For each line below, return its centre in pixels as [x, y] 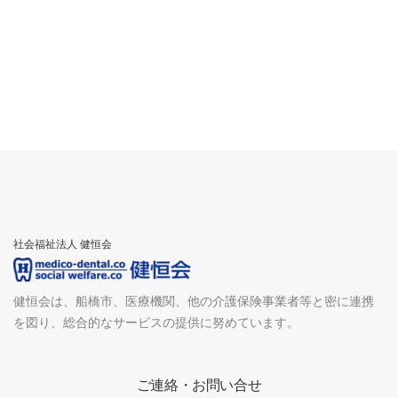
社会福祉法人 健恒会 [63, 244]
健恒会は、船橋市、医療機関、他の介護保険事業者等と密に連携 [194, 301]
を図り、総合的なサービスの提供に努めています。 [156, 322]
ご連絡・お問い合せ [199, 385]
